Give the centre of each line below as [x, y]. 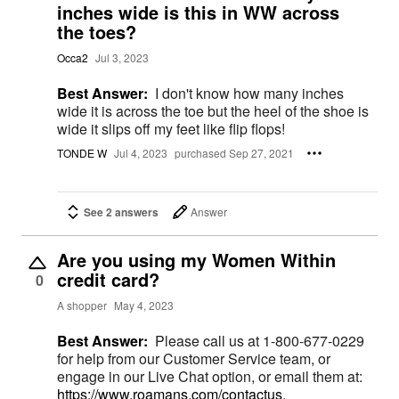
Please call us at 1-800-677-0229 [260, 340]
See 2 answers [121, 212]
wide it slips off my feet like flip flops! [171, 128]
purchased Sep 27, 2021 [234, 153]
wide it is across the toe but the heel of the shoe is [213, 110]
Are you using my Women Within [196, 259]
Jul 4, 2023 [141, 153]
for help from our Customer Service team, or [194, 358]
